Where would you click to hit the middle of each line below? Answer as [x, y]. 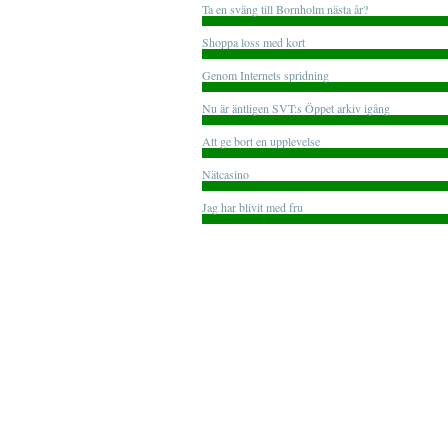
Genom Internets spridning [265, 75]
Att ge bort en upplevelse [261, 141]
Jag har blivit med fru [252, 207]
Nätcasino [225, 174]
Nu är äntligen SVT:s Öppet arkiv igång [296, 108]
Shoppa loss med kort [253, 42]
